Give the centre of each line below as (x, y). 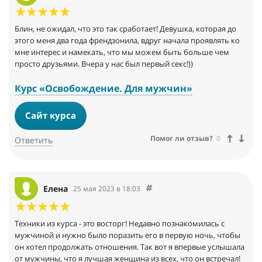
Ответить (34, 140)
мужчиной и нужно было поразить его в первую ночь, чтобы (127, 235)
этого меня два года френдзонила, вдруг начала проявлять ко (127, 41)
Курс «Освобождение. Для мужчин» (104, 89)
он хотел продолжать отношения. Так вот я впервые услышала (130, 247)
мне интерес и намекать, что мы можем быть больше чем (122, 52)
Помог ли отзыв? (182, 139)
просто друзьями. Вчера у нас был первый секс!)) (104, 64)
